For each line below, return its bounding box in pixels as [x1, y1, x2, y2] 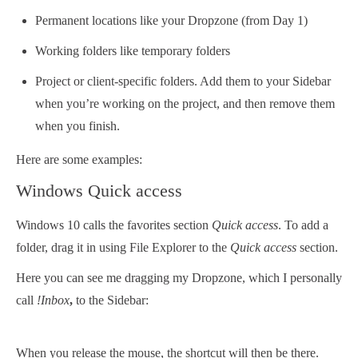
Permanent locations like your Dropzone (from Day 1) [35, 14, 308, 28]
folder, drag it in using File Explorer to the [16, 241, 230, 255]
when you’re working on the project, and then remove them [35, 97, 335, 111]
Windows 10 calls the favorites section [16, 218, 212, 233]
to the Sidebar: [76, 293, 149, 308]
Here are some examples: [16, 153, 142, 167]
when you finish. [35, 119, 120, 133]
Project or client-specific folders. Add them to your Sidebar [35, 74, 331, 89]
